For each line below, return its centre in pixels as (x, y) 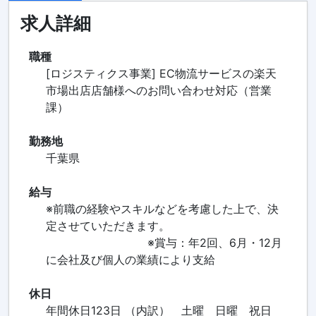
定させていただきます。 (108, 226)
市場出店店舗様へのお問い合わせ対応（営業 (158, 91)
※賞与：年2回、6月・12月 (164, 243)
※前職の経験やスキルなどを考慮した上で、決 (162, 209)
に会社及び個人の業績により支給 (130, 260)
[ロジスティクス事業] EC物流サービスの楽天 (161, 74)
